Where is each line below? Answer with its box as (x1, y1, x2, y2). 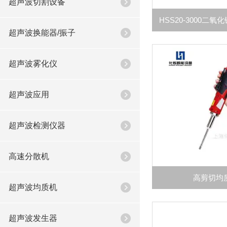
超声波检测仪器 (8, 121, 65, 130)
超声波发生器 (8, 214, 57, 222)
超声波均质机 (8, 183, 57, 192)
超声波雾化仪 (8, 59, 57, 68)
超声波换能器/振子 (8, 28, 75, 37)
